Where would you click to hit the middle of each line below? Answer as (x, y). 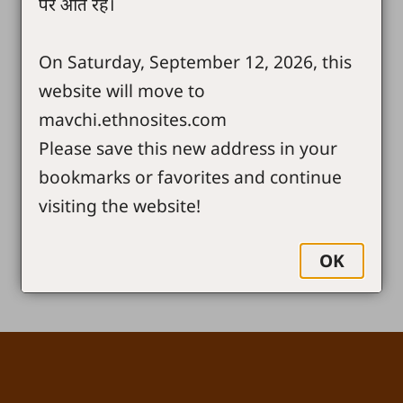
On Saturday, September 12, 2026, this (196, 61)
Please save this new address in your (188, 148)
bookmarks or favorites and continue (191, 176)
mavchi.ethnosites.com (133, 119)
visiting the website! (120, 205)
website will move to (122, 90)
